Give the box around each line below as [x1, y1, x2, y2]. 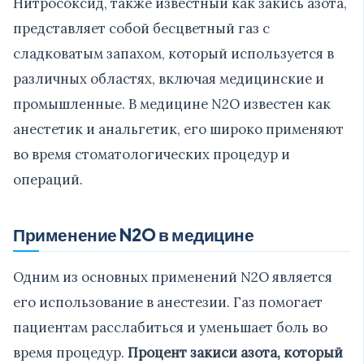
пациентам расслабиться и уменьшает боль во [13, 318, 327, 336]
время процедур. [13, 343, 128, 362]
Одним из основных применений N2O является [13, 267, 332, 286]
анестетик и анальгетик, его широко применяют [13, 119, 344, 138]
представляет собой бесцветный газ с [13, 19, 270, 37]
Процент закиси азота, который [128, 343, 343, 362]
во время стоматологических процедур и [13, 145, 290, 163]
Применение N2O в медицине [13, 223, 254, 245]
